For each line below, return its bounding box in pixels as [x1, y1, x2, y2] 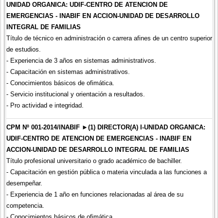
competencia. [6, 202, 44, 210]
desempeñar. [6, 180, 42, 187]
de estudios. [6, 45, 41, 53]
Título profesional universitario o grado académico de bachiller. [6, 157, 182, 165]
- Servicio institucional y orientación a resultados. [6, 90, 145, 98]
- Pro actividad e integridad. [6, 101, 84, 109]
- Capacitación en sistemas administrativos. [6, 68, 130, 75]
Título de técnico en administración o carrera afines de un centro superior [6, 34, 212, 42]
